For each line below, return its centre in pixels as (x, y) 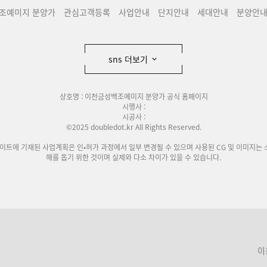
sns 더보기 (129, 59)
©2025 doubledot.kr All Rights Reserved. (133, 127)
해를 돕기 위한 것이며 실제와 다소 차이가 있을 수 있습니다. (133, 157)
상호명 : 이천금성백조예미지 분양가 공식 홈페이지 (133, 97)
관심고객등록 (87, 12)
